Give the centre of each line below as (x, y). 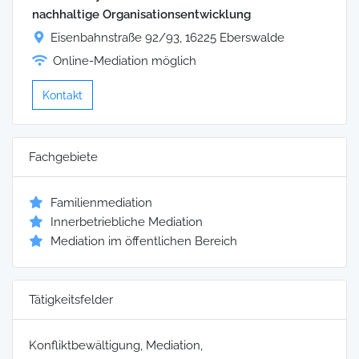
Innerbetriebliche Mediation (127, 222)
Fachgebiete (63, 157)
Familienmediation (101, 202)
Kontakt (63, 95)
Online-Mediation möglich (125, 61)
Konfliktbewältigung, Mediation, (116, 345)
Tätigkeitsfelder (71, 299)
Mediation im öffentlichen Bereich (144, 241)
